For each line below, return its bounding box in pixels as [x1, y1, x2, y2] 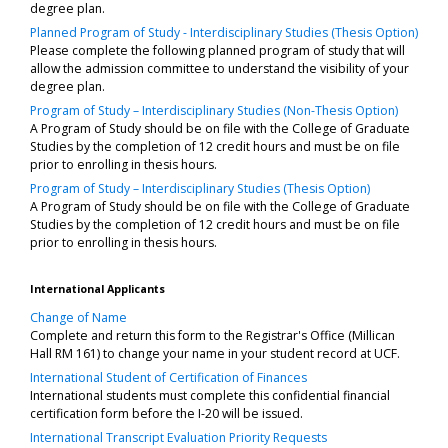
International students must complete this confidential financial [30, 386, 390, 404]
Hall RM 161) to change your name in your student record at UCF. [30, 344, 400, 362]
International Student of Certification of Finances [30, 368, 307, 386]
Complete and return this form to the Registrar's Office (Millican [30, 326, 395, 344]
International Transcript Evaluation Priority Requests [30, 428, 327, 446]
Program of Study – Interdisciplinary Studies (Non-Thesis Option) [30, 101, 398, 119]
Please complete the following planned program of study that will [30, 41, 405, 59]
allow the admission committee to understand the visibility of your [30, 59, 409, 77]
